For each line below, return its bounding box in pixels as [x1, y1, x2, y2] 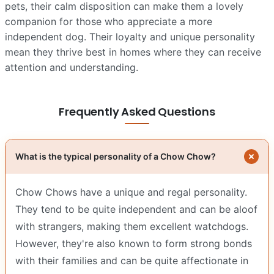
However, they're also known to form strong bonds [15, 237, 252, 250]
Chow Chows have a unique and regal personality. [15, 186, 247, 199]
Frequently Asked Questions [59, 104, 215, 120]
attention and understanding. [5, 61, 138, 74]
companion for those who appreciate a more [5, 15, 212, 28]
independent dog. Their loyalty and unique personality [5, 31, 255, 43]
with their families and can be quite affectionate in [15, 254, 248, 267]
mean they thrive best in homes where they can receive [5, 46, 261, 59]
